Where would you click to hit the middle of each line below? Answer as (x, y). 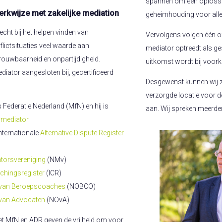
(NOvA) (57, 200)
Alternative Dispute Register (82, 133)
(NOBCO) (81, 187)
